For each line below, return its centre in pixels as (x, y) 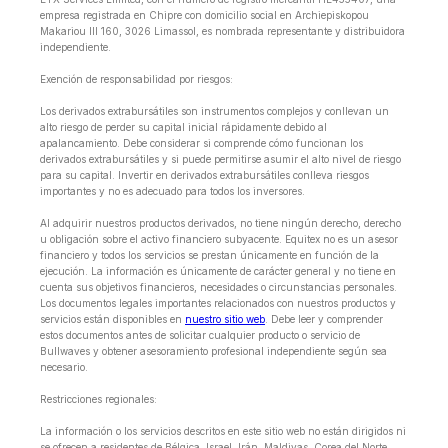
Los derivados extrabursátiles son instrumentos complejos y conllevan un (214, 111)
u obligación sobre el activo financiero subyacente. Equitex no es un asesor (219, 239)
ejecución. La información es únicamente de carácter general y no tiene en (218, 271)
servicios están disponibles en (112, 319)
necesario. (64, 367)
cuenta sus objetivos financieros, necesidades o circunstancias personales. (218, 287)
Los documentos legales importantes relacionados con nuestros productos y (218, 303)
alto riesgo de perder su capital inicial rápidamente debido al (183, 127)
